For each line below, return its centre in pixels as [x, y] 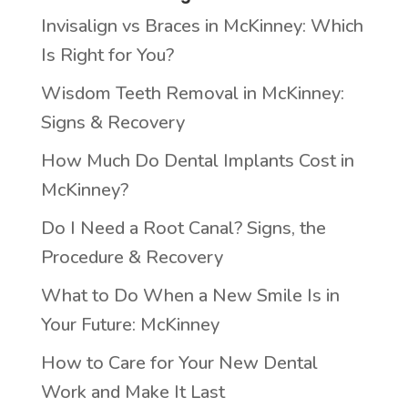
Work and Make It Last [133, 392]
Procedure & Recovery [132, 257]
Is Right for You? [107, 55]
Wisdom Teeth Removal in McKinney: [192, 93]
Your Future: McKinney [130, 324]
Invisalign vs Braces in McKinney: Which [202, 25]
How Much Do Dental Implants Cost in [197, 160]
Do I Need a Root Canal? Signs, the [183, 228]
